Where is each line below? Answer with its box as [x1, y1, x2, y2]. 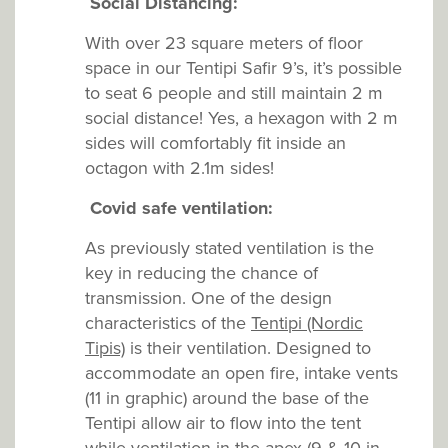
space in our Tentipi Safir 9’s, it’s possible [85, 57, 402, 80]
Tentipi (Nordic [251, 312, 363, 335]
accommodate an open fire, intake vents [85, 362, 398, 385]
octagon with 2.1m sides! [85, 157, 274, 180]
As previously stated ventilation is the [85, 237, 374, 260]
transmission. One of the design [85, 287, 332, 310]
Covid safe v [85, 197, 191, 220]
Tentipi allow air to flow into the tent [85, 412, 361, 435]
